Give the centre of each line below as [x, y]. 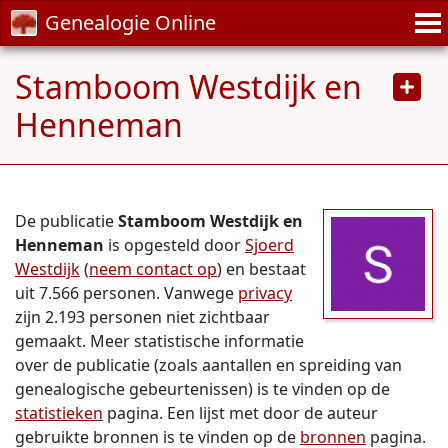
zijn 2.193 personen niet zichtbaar [142, 317]
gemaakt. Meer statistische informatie [159, 341]
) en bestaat [261, 269]
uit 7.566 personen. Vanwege [126, 293]
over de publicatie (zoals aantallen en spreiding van [208, 365]
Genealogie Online [130, 22]
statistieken [59, 413]
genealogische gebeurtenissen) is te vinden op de [202, 389]
